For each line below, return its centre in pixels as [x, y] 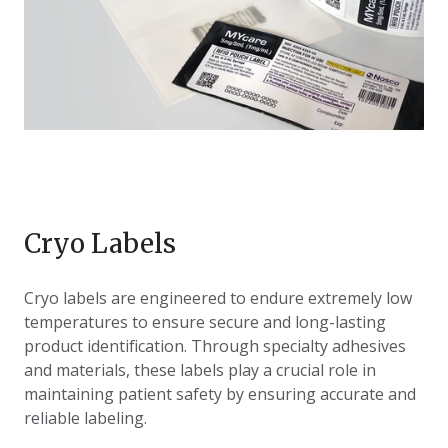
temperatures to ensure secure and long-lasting [205, 322]
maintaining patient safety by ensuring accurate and [220, 394]
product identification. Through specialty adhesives [215, 346]
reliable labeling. [85, 418]
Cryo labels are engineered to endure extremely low [218, 298]
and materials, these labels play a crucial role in [200, 370]
